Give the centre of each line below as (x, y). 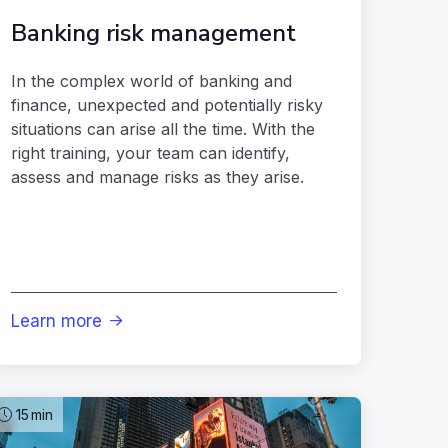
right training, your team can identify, (150, 153)
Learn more (56, 321)
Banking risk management (153, 33)
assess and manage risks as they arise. (157, 177)
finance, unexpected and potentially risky (167, 105)
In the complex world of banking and (151, 81)
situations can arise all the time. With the (163, 129)
